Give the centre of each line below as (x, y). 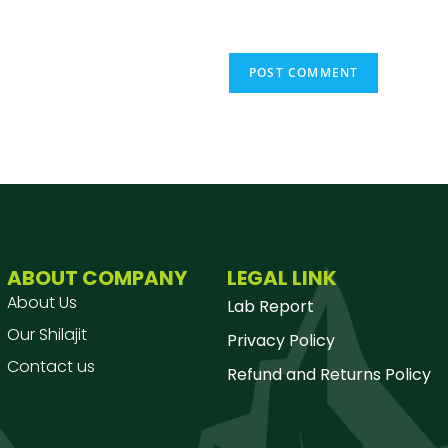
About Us (42, 303)
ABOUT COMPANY (97, 278)
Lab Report (270, 307)
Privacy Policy (281, 341)
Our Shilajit (47, 335)
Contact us (51, 367)
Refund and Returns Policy (329, 375)
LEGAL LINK (282, 278)
